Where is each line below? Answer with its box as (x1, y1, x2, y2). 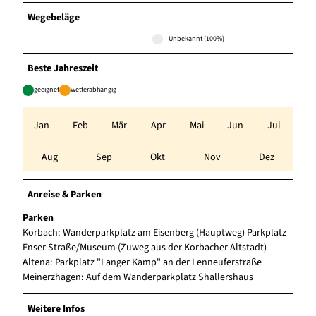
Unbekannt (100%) (169, 33, 225, 44)
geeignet (34, 84, 59, 95)
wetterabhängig (71, 84, 116, 95)
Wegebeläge (28, 10, 80, 25)
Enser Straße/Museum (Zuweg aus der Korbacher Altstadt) (23, 240, 267, 255)
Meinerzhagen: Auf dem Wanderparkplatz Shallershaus (23, 269, 253, 284)
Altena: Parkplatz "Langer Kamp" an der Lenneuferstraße (23, 255, 262, 269)
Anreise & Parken (28, 187, 102, 202)
